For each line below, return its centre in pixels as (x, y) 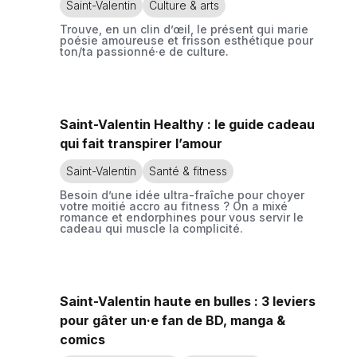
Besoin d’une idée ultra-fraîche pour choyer (182, 195)
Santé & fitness (188, 171)
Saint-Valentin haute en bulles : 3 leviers (188, 301)
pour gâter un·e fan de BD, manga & (173, 320)
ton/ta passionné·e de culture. (144, 51)
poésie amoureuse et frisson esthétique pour (186, 40)
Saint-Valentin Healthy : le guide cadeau (187, 124)
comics (82, 339)
